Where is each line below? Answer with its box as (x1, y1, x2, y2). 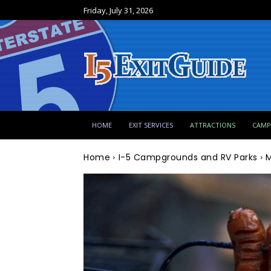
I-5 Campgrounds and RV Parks (118, 151, 258, 163)
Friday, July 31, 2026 (83, 5, 153, 16)
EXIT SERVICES (129, 120, 173, 129)
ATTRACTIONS (190, 120, 235, 129)
